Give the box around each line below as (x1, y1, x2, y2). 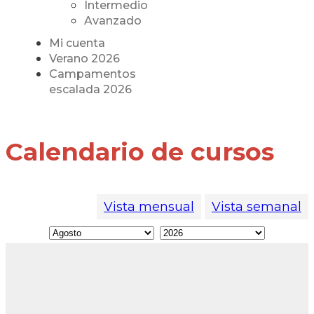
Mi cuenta (48, 36, 105, 50)
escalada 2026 (48, 83, 132, 97)
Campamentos (48, 67, 136, 81)
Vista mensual (104, 199, 194, 215)
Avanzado (83, 14, 142, 28)
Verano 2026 (48, 52, 120, 66)
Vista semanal (212, 199, 301, 215)
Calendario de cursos (6, 137, 274, 168)
